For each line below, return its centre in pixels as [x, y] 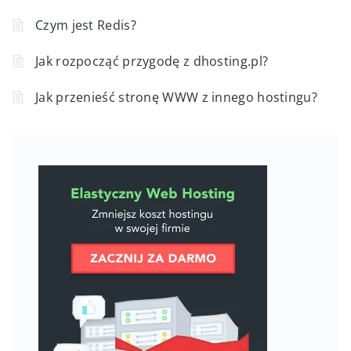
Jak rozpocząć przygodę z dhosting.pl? [152, 62]
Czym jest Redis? [86, 25]
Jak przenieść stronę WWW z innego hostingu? [176, 98]
